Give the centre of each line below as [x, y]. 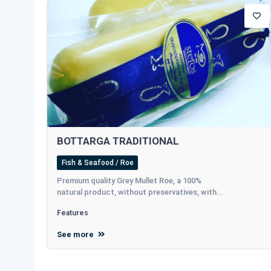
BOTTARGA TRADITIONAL [118, 141]
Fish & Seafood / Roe [97, 162]
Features [73, 213]
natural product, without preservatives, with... [140, 192]
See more [76, 234]
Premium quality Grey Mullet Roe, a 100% [129, 180]
